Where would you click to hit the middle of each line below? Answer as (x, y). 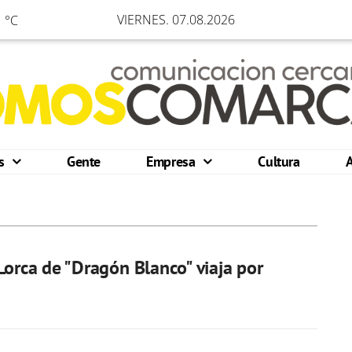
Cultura (279, 161)
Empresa (173, 161)
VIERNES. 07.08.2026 (176, 20)
